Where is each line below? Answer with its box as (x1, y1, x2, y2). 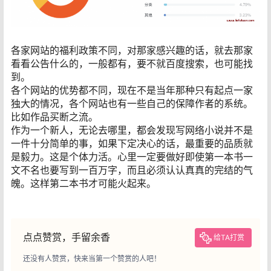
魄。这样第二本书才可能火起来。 (11, 177, 156, 189)
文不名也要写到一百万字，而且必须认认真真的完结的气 (11, 163, 253, 176)
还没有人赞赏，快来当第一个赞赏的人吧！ (23, 254, 161, 264)
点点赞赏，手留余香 (23, 231, 110, 244)
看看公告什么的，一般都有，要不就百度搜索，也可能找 (11, 57, 253, 70)
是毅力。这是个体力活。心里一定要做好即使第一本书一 (11, 150, 253, 163)
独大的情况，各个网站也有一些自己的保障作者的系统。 (11, 97, 253, 109)
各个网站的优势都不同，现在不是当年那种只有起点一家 (11, 83, 253, 96)
